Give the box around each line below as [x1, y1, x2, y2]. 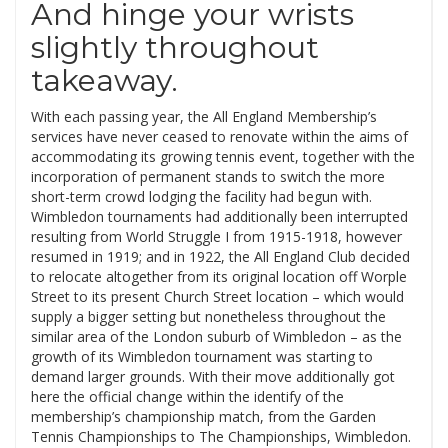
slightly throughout [31, 29, 319, 66]
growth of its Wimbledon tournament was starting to [31, 347, 373, 366]
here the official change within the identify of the [31, 387, 344, 406]
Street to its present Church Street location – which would [31, 287, 404, 306]
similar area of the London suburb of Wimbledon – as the [31, 327, 402, 346]
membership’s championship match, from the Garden [31, 407, 376, 426]
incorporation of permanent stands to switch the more [31, 167, 385, 186]
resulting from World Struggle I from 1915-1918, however [31, 227, 402, 246]
